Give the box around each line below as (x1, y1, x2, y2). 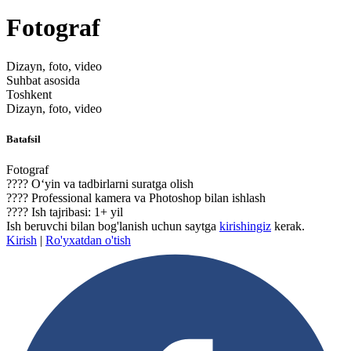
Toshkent (6, 87, 52, 101)
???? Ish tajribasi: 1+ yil (6, 205, 123, 219)
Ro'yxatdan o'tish (45, 233, 131, 248)
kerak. (271, 219, 305, 233)
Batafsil (6, 133, 41, 146)
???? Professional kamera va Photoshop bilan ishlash (6, 191, 266, 205)
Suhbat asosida (6, 73, 80, 87)
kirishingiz (219, 219, 271, 233)
